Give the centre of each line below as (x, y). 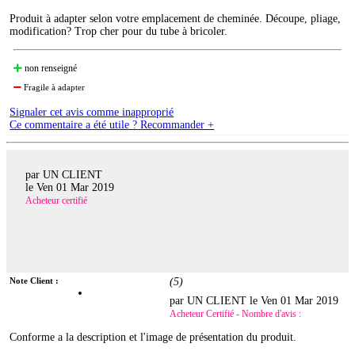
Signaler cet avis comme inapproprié (92, 112)
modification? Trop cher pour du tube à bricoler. (119, 31)
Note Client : (34, 281)
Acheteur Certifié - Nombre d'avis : (236, 314)
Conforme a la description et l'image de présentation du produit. (153, 338)
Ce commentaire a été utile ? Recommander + (112, 124)
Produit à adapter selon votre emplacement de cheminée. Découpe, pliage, (176, 18)
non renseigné (50, 68)
